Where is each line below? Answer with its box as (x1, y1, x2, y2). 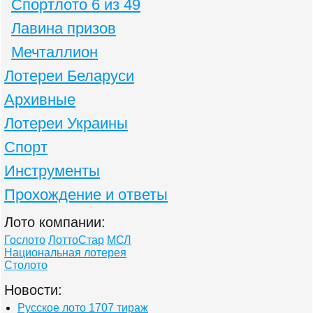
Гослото (4, 234, 45, 247)
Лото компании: (4, 214, 105, 231)
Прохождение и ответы (4, 186, 168, 204)
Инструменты (4, 162, 100, 180)
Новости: (4, 282, 62, 298)
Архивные (4, 91, 75, 109)
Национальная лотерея (4, 247, 126, 259)
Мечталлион (11, 43, 98, 61)
